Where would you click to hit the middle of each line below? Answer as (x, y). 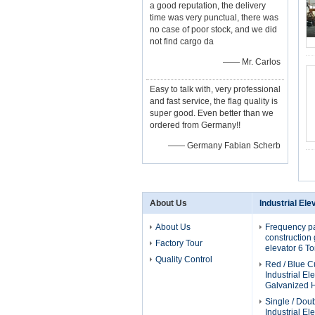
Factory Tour (179, 243)
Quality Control (184, 259)
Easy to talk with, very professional (215, 89)
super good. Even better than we (212, 113)
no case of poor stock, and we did (213, 30)
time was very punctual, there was (214, 18)
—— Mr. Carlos (252, 62)
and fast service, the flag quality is (214, 101)
